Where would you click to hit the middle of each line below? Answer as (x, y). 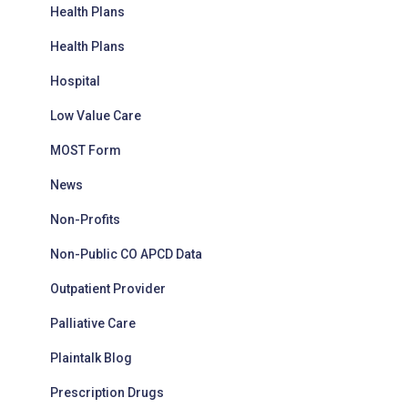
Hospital (75, 81)
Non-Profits (85, 219)
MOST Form (86, 150)
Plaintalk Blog (91, 358)
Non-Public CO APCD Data (126, 254)
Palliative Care (93, 323)
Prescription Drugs (107, 393)
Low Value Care (96, 116)
